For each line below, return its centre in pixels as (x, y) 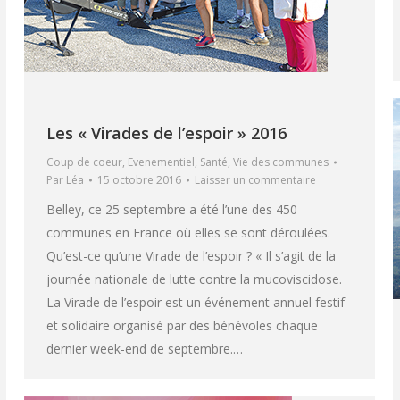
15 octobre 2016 (139, 180)
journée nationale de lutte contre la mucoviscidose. (194, 279)
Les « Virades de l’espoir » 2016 (167, 133)
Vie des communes (281, 162)
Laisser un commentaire (255, 180)
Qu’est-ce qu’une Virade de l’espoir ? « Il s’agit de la (191, 256)
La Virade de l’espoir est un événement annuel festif (196, 303)
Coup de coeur (84, 162)
